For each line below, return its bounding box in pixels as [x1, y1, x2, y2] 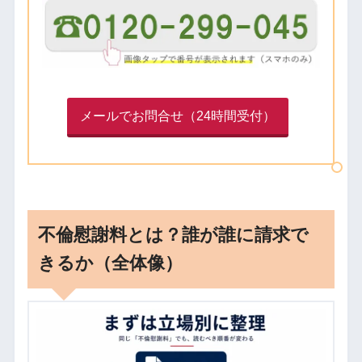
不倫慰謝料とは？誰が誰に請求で [38, 225, 309, 246]
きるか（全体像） [38, 253, 183, 274]
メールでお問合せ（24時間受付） [80, 108, 276, 123]
